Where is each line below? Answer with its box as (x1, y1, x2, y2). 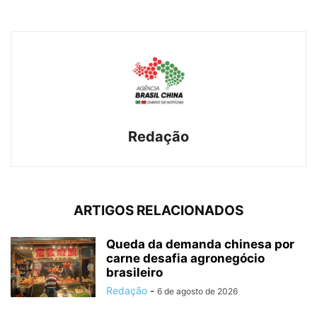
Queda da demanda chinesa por (106, 236, 294, 251)
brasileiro (106, 265, 163, 279)
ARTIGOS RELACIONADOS (74, 202, 243, 219)
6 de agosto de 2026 (157, 285, 238, 296)
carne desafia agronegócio (106, 250, 265, 265)
